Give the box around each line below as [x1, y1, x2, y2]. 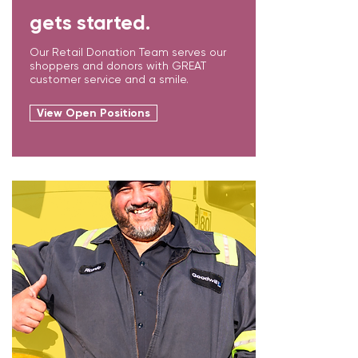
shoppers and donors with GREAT [30, 59, 206, 72]
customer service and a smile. [30, 73, 189, 86]
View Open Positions [37, 106, 150, 120]
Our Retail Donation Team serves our [30, 46, 226, 58]
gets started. [30, 10, 155, 35]
